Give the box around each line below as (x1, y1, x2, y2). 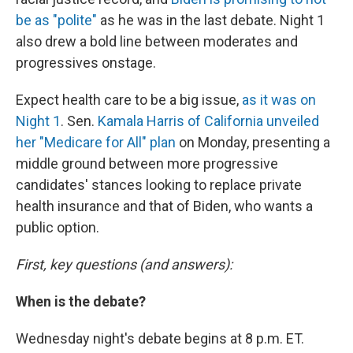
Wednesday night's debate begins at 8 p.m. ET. (16, 330, 304, 347)
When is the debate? (16, 293, 146, 310)
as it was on (242, 91, 316, 108)
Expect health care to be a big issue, (16, 91, 242, 108)
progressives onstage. (16, 54, 156, 71)
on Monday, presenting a (176, 134, 330, 150)
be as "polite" (16, 12, 97, 28)
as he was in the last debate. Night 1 (97, 12, 325, 28)
